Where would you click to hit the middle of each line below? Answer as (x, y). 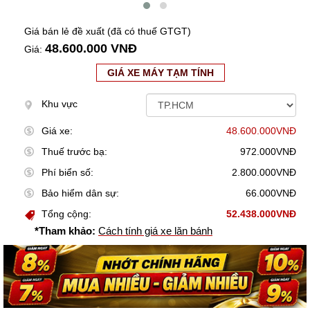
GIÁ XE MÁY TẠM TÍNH (160, 73)
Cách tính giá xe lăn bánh (155, 231)
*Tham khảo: (65, 231)
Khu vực (60, 104)
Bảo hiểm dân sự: (80, 193)
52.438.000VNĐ (261, 214)
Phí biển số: (67, 173)
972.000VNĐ (268, 152)
